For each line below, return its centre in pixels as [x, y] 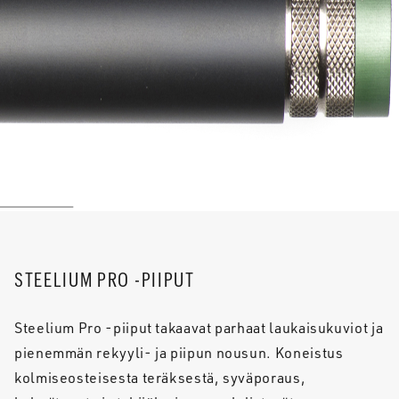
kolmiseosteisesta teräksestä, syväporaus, [160, 377]
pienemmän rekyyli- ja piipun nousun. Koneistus [179, 352]
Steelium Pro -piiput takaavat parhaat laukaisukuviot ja [199, 327]
